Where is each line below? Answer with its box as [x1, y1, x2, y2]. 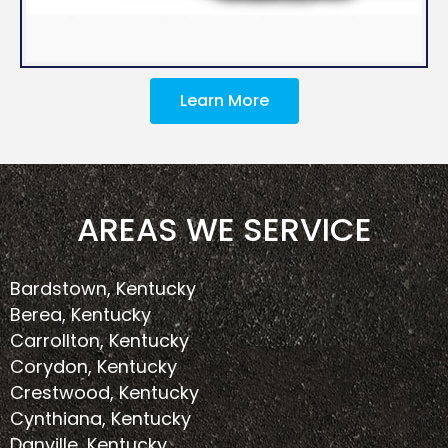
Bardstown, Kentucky [10, 276, 196, 302]
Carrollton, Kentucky [10, 328, 189, 354]
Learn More [179, 89, 269, 113]
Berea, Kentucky [10, 302, 151, 328]
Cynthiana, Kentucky [10, 406, 191, 432]
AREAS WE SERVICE [76, 207, 372, 253]
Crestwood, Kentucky [10, 380, 199, 406]
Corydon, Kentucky [10, 354, 177, 380]
